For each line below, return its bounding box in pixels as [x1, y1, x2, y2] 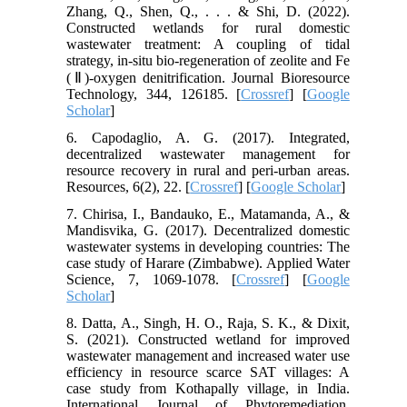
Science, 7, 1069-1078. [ [66, 271, 237, 287]
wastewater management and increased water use [66, 347, 350, 363]
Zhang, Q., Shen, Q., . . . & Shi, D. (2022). [66, 3, 350, 19]
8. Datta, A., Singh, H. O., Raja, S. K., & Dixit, [66, 314, 350, 331]
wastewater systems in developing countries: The [66, 238, 350, 254]
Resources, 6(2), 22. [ [66, 178, 191, 194]
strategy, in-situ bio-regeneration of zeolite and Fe [66, 52, 350, 68]
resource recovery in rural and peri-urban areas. [66, 162, 350, 178]
